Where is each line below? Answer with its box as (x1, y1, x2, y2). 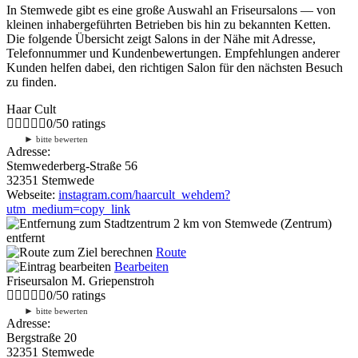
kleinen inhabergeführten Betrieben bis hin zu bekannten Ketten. (6, 17, 331, 31)
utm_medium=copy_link (6, 201, 130, 216)
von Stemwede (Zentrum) (199, 216, 332, 230)
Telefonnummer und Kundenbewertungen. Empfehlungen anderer (6, 46, 340, 60)
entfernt (6, 230, 45, 245)
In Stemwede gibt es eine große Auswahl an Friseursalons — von (6, 2, 336, 17)
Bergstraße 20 (6, 330, 77, 344)
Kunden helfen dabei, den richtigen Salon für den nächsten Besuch (6, 60, 343, 74)
